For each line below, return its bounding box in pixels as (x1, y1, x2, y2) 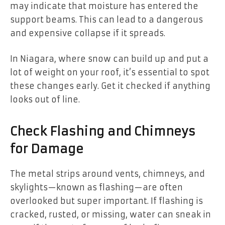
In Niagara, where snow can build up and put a (10, 54, 208, 64)
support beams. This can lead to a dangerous (10, 14, 203, 25)
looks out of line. (10, 94, 80, 105)
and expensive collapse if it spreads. (10, 28, 165, 38)
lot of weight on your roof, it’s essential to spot (10, 67, 209, 78)
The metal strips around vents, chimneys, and (10, 168, 205, 179)
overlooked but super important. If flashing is (10, 195, 203, 206)
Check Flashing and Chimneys (10, 124, 195, 139)
